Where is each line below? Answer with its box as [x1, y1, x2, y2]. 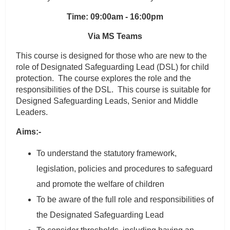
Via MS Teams [88, 32, 142, 41]
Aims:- [16, 127, 42, 137]
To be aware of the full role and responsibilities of [36, 195, 214, 204]
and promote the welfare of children [36, 180, 165, 189]
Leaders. [16, 108, 48, 117]
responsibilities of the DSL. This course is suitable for [16, 85, 211, 94]
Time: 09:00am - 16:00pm [67, 12, 163, 22]
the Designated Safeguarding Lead [36, 210, 164, 220]
